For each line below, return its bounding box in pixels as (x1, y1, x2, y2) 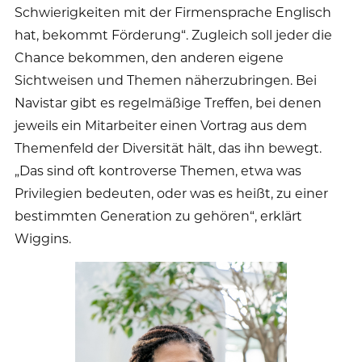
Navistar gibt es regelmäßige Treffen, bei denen (15, 93, 322, 111)
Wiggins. (15, 229, 71, 246)
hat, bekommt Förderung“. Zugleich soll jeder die (15, 25, 332, 43)
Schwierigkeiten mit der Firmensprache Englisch (15, 2, 331, 20)
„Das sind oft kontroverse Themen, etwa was (15, 161, 301, 179)
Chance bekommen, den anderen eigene (15, 48, 284, 65)
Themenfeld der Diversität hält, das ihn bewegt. (15, 138, 322, 156)
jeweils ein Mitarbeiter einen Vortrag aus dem (15, 116, 307, 133)
